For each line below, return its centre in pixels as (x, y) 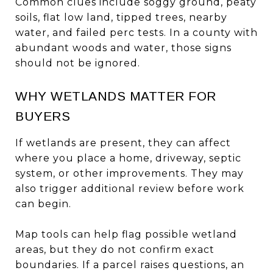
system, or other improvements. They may (129, 173)
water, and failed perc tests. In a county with (136, 32)
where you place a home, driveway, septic (128, 158)
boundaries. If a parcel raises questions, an (130, 264)
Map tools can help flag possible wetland (126, 234)
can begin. (43, 204)
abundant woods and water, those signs (123, 48)
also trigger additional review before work (130, 188)
